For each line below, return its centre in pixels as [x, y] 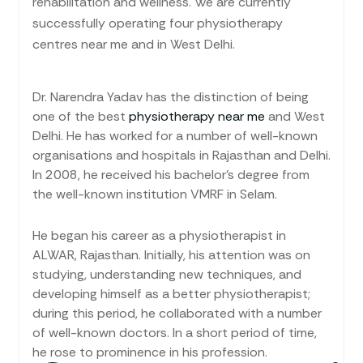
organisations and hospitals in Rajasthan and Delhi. [181, 155]
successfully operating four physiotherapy [158, 23]
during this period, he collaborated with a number [177, 313]
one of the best [81, 116]
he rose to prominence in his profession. [150, 352]
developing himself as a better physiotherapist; [171, 293]
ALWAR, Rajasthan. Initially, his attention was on [171, 254]
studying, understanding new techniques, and [167, 274]
